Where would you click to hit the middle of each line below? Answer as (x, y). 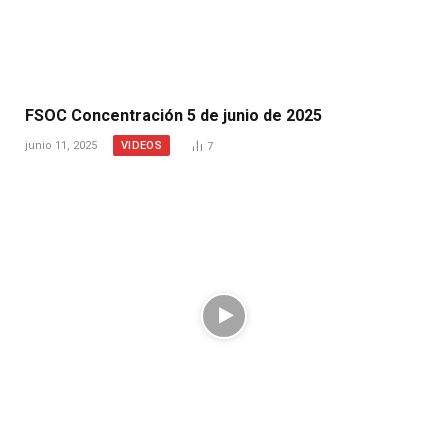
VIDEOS (141, 146)
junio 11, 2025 (61, 146)
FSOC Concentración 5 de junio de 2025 (173, 116)
